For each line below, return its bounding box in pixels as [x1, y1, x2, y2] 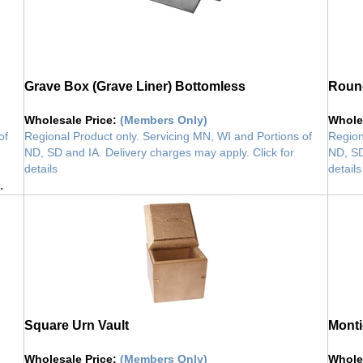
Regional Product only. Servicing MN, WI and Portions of [24, 121, 312, 135]
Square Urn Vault [24, 310, 129, 324]
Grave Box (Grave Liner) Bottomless [24, 70, 246, 85]
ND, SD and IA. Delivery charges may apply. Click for [24, 137, 294, 151]
